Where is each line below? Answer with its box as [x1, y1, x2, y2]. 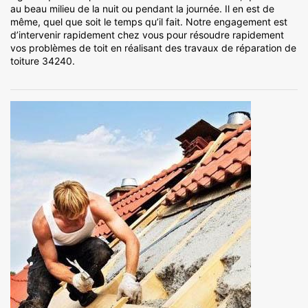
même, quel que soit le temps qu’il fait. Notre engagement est [10, 16, 287, 28]
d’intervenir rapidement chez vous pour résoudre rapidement [10, 29, 284, 41]
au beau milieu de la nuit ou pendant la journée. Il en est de [10, 3, 274, 15]
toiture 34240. [10, 55, 75, 67]
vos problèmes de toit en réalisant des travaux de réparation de [10, 42, 296, 54]
